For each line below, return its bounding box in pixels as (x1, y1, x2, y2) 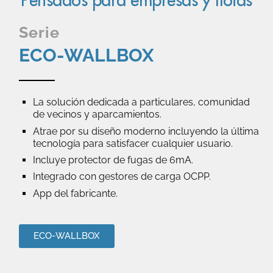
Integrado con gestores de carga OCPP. (32, 171, 211, 183)
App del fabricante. (32, 187, 118, 199)
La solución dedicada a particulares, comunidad (32, 96, 250, 108)
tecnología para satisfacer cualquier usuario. (32, 137, 233, 149)
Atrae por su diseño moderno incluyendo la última (32, 125, 259, 137)
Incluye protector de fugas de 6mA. (32, 154, 193, 166)
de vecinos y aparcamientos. (32, 108, 161, 121)
